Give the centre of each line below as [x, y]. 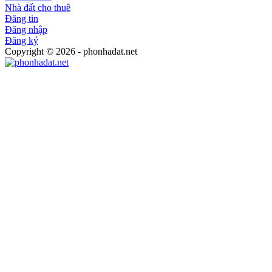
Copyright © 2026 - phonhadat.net [71, 51]
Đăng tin [22, 18]
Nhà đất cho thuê [38, 7]
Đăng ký [22, 40]
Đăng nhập [26, 29]
